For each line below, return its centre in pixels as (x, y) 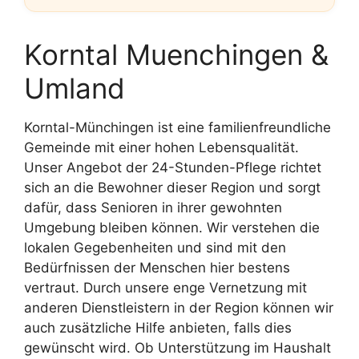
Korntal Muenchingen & (176, 54)
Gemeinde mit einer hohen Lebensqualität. (161, 147)
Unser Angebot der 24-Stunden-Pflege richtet (173, 167)
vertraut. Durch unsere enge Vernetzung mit (165, 287)
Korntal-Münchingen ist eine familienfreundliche (177, 127)
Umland (75, 88)
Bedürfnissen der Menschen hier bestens (157, 267)
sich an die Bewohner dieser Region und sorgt (172, 187)
